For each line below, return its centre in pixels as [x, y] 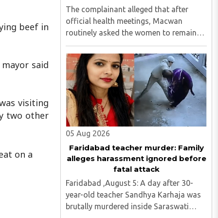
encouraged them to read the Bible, [127, 56]
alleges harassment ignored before [136, 158]
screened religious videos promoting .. [132, 79]
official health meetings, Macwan [124, 21]
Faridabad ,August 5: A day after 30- [129, 183]
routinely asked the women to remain [131, 33]
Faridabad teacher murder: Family [136, 148]
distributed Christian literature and [127, 68]
